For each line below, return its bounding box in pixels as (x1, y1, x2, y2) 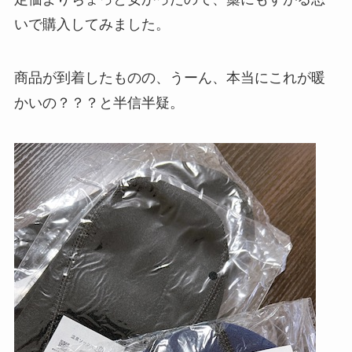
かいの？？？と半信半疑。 (13, 94, 184, 111)
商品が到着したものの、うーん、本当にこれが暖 (13, 69, 325, 86)
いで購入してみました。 (13, 16, 170, 32)
